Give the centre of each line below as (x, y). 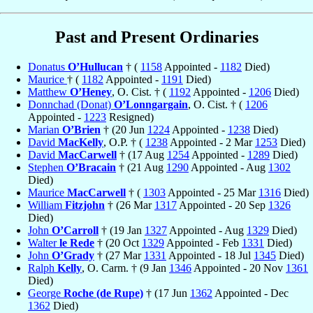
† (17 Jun (167, 293)
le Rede (77, 242)
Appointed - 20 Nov (239, 268)
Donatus (48, 66)
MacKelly (81, 142)
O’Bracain (91, 167)
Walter (44, 242)
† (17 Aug (142, 154)
